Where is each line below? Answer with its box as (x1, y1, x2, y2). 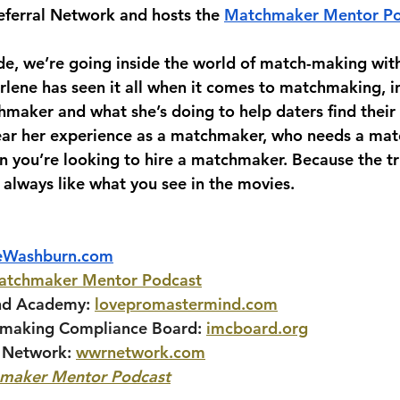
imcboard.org (206, 318, 308, 338)
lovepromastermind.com (95, 294, 278, 314)
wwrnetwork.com (76, 342, 205, 362)
